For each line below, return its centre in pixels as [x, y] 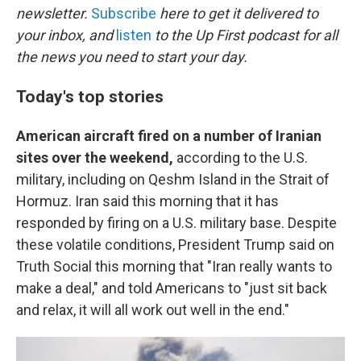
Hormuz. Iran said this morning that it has [147, 201]
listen [134, 35]
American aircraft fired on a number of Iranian [169, 136]
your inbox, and [66, 35]
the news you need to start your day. [132, 57]
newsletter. [54, 13]
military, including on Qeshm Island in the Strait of [173, 179]
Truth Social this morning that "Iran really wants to [174, 266]
